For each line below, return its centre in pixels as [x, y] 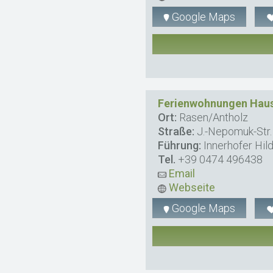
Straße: [176, 132]
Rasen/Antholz [213, 118]
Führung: [180, 146]
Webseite [191, 188]
